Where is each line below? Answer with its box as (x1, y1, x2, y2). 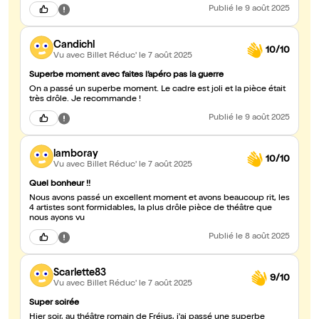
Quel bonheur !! (29, 180, 90, 189)
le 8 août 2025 (236, 233, 290, 242)
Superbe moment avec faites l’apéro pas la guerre (29, 71, 224, 80)
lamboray (53, 149, 98, 159)
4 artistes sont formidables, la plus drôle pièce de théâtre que (29, 204, 189, 214)
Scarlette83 (53, 268, 106, 278)
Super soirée (29, 299, 79, 308)
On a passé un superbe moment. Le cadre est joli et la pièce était (29, 85, 286, 95)
